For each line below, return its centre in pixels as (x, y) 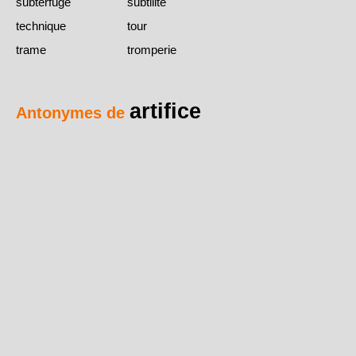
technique (41, 25)
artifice (165, 110)
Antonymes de (73, 112)
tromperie (152, 49)
